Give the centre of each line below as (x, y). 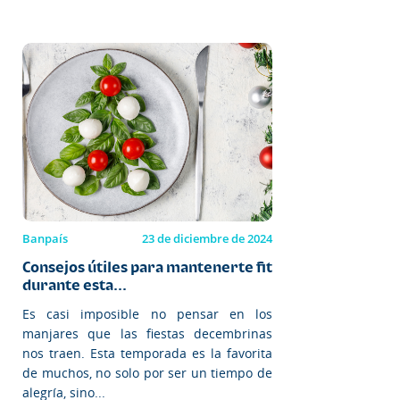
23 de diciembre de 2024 (207, 238)
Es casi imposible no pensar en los (147, 313)
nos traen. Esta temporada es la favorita (147, 353)
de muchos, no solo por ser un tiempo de (147, 372)
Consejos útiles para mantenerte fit (147, 267)
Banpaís (45, 238)
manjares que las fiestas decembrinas (147, 333)
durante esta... (75, 284)
